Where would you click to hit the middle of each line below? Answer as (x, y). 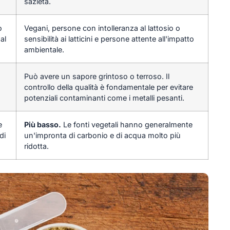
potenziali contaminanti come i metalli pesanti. (104, 98)
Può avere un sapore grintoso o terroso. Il (97, 76)
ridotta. (36, 146)
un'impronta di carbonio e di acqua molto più (102, 135)
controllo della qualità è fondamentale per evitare (108, 87)
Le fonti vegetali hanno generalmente (127, 124)
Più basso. (42, 124)
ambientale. (44, 49)
